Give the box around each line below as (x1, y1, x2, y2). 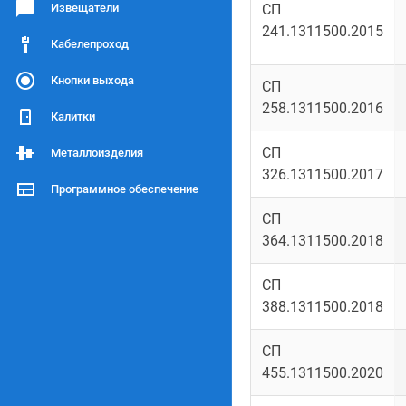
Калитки (51, 110, 95, 123)
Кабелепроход (51, 37, 129, 51)
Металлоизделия (51, 146, 143, 159)
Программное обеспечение (51, 182, 198, 196)
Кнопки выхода (51, 73, 134, 87)
